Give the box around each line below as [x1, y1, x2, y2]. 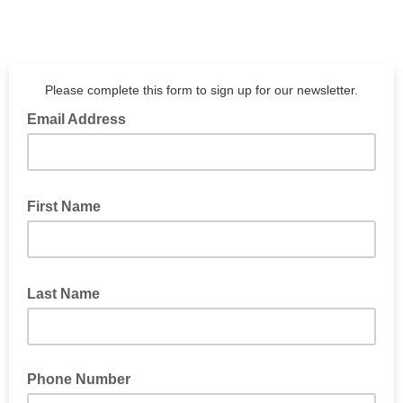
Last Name [27, 286, 103, 301]
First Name [27, 199, 104, 214]
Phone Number [27, 372, 130, 387]
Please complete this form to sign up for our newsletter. [45, 83, 358, 97]
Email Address [27, 112, 130, 127]
